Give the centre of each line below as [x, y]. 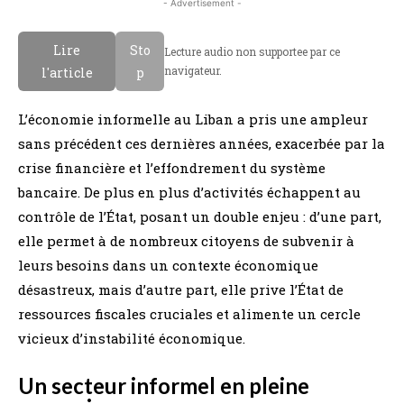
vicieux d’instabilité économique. [132, 338]
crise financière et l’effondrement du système [172, 167]
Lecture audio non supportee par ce [252, 51]
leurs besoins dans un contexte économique [168, 265]
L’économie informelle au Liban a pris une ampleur [193, 119]
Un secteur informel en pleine [164, 385]
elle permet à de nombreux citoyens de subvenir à [186, 240]
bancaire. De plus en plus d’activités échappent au [189, 192]
